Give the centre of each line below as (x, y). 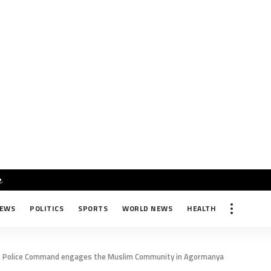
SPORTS (93, 208)
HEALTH (201, 208)
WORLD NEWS (147, 208)
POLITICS (47, 208)
